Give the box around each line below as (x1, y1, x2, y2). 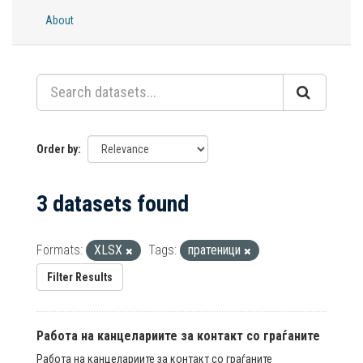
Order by (36, 142, 78, 156)
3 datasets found (36, 190, 189, 217)
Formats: (36, 241, 83, 258)
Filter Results (47, 270, 113, 284)
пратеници (188, 241, 244, 258)
